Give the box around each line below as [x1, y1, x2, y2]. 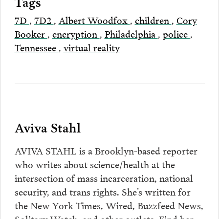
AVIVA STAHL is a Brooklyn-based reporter [14, 143, 197, 158]
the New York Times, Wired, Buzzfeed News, [14, 197, 203, 213]
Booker [14, 26, 47, 41]
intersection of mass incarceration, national [14, 170, 193, 185]
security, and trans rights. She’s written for [14, 184, 191, 199]
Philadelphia [104, 26, 158, 41]
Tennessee [14, 40, 59, 55]
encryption [52, 26, 100, 41]
